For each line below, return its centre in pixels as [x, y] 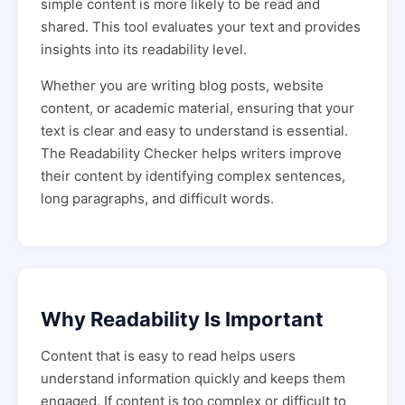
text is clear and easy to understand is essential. [194, 131]
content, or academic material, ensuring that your [198, 108]
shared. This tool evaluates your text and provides [201, 27]
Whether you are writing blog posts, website [182, 85]
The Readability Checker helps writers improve [191, 153]
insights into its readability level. [144, 49]
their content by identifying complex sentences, [193, 176]
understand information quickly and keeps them [193, 379]
